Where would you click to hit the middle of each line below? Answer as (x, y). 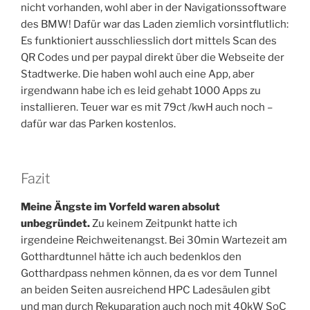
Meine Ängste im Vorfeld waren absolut (120, 207)
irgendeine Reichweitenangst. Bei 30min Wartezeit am (154, 240)
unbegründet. (56, 223)
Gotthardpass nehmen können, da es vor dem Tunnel (149, 273)
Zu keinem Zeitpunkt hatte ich (165, 223)
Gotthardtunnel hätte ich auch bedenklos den (131, 256)
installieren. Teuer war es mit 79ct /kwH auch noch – (147, 108)
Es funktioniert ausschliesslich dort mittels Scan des (149, 41)
